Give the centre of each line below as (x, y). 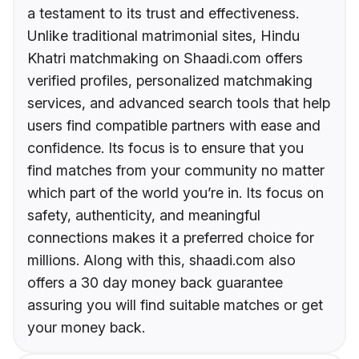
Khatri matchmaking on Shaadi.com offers (165, 58)
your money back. (86, 328)
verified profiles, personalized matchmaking (170, 81)
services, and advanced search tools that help (179, 103)
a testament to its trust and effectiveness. (163, 14)
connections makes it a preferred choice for (171, 238)
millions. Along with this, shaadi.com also (161, 260)
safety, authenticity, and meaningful (144, 216)
